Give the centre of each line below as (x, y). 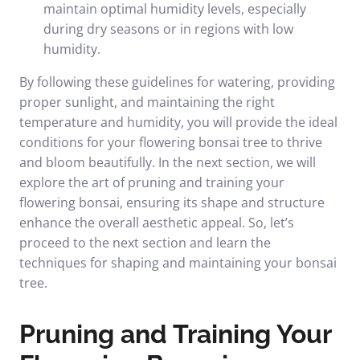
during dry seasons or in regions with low (168, 29)
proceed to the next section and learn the (145, 243)
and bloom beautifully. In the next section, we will (168, 162)
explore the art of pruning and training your (152, 182)
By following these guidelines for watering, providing (177, 82)
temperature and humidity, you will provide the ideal (178, 122)
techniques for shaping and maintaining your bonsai (178, 263)
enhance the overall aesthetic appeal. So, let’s (157, 223)
